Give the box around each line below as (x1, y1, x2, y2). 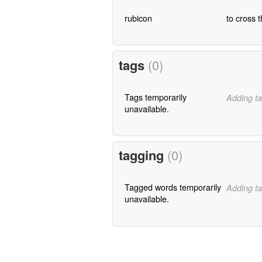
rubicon (124, 11, 152, 24)
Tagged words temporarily (124, 181, 221, 194)
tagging (118, 146, 167, 165)
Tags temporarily (124, 90, 187, 103)
